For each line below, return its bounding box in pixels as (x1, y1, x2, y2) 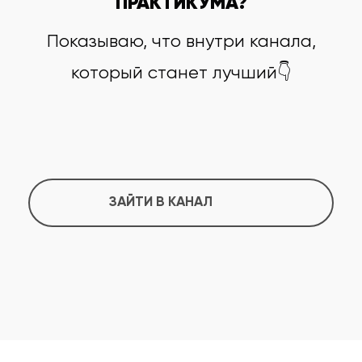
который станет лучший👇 (70, 65, 292, 83)
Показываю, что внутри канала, (46, 33, 316, 52)
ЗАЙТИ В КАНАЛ (109, 196, 213, 210)
